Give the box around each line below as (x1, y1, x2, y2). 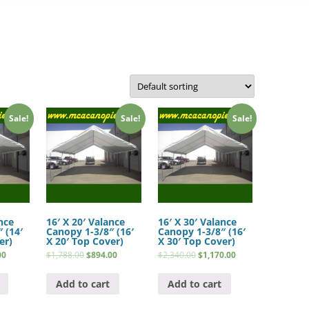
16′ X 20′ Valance (46, 215, 126, 229)
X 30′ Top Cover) (157, 235, 235, 248)
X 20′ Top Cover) (46, 235, 124, 248)
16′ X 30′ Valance (157, 215, 237, 229)
